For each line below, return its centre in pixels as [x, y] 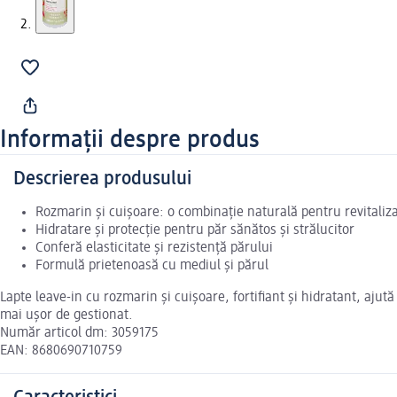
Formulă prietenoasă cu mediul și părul [152, 266]
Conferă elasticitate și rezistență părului [154, 249]
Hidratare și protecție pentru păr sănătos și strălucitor [195, 231]
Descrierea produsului [102, 179]
